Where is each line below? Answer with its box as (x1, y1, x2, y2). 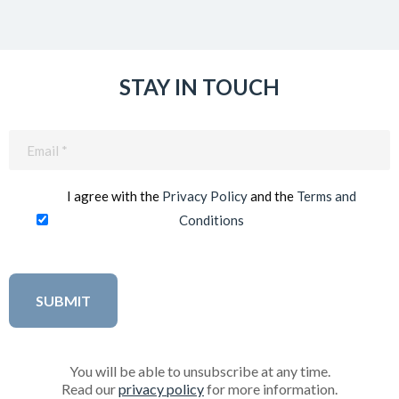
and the (248, 188, 297, 205)
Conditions (179, 212, 245, 229)
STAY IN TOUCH (119, 74, 280, 101)
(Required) (201, 156, 253, 171)
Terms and (297, 188, 357, 205)
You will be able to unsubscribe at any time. (69, 362, 330, 380)
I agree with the (67, 188, 163, 205)
